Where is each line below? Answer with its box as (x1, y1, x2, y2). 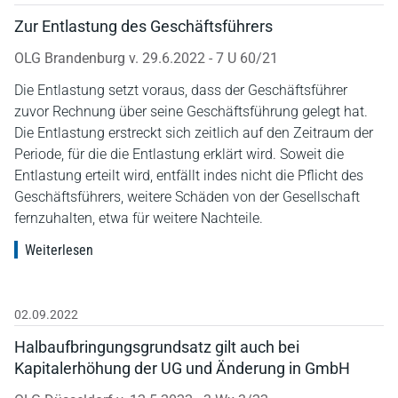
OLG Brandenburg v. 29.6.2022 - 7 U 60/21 (14, 49, 278, 67)
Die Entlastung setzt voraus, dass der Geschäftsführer (14, 81, 347, 99)
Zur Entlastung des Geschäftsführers (14, 16, 273, 36)
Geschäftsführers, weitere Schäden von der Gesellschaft (14, 187, 360, 205)
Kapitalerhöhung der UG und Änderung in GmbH (14, 358, 350, 378)
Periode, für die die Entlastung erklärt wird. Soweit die (14, 145, 344, 163)
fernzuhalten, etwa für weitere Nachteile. (14, 209, 263, 227)
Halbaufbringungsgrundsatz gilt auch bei (14, 337, 299, 356)
